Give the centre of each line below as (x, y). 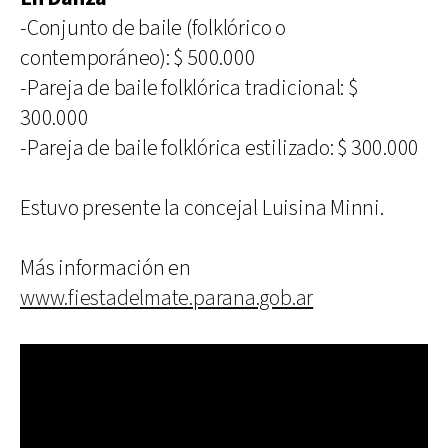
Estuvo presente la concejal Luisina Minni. (202, 208)
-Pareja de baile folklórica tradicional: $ (189, 88)
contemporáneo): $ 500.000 (138, 58)
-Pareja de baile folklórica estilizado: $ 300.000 (220, 148)
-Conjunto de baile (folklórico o (153, 28)
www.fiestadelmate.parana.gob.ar (167, 298)
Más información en (106, 268)
